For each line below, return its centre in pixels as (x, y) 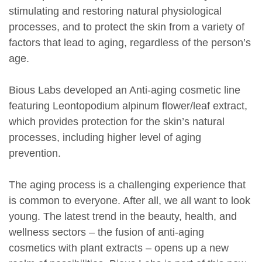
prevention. (35, 153)
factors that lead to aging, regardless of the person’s (130, 43)
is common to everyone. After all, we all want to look (130, 201)
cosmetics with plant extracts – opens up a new (119, 248)
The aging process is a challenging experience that (127, 185)
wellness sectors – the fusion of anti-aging (106, 232)
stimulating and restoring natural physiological (115, 11)
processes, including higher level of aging (105, 137)
